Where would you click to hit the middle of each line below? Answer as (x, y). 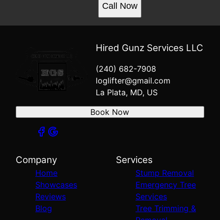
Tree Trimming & (166, 208)
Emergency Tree (166, 184)
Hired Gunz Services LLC (150, 48)
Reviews (51, 196)
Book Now (110, 112)
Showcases (56, 184)
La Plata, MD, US (127, 92)
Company (36, 160)
